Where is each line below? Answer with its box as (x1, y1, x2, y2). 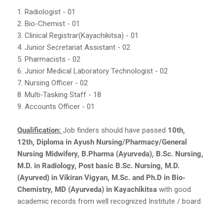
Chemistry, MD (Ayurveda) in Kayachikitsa (17, 184, 157, 194)
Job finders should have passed (63, 125, 168, 135)
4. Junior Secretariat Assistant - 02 (17, 42, 132, 52)
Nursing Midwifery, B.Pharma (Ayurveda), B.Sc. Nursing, (17, 149, 203, 158)
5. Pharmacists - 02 (17, 54, 82, 64)
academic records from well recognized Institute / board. (17, 196, 202, 206)
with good (157, 184, 191, 194)
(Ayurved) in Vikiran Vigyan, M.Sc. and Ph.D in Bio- (17, 173, 185, 182)
